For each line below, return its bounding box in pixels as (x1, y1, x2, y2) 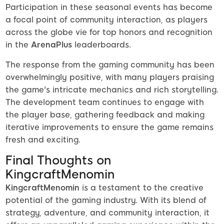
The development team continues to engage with (5, 97, 204, 107)
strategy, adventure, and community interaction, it (5, 208, 209, 218)
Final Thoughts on (5, 153, 111, 168)
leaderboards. (72, 40, 131, 50)
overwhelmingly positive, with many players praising (5, 72, 214, 82)
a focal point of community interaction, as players (5, 15, 207, 25)
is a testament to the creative (79, 183, 203, 193)
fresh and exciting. (5, 135, 80, 145)
